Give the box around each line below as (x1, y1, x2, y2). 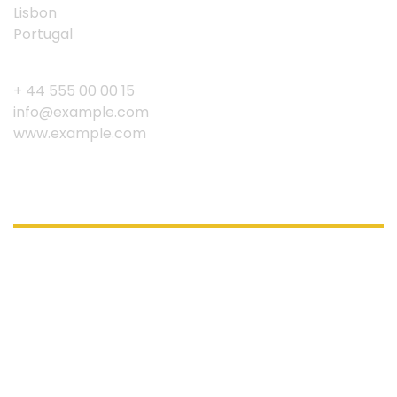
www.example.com (13, 123, 146, 144)
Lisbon (13, 3, 57, 23)
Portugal (13, 24, 73, 44)
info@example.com (13, 102, 149, 122)
